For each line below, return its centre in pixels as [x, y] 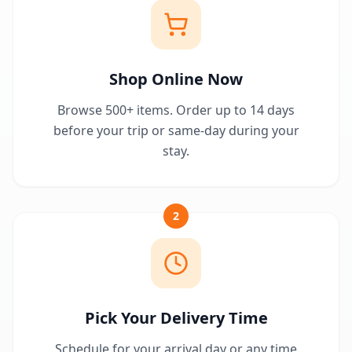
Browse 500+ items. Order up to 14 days [176, 110]
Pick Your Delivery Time [176, 318]
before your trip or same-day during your [176, 130]
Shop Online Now [176, 79]
